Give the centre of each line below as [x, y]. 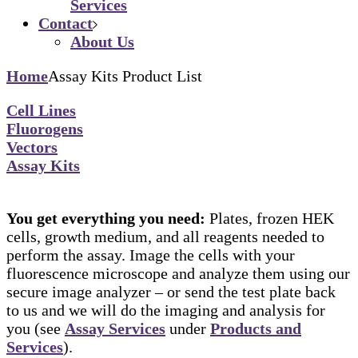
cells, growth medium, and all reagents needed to [165, 236]
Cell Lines [41, 110]
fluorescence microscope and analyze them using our [178, 273]
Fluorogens [45, 128]
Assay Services [115, 328]
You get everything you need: [106, 218]
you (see [36, 328]
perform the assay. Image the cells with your [151, 255]
